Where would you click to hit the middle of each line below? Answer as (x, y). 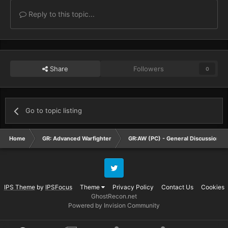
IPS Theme (19, 187)
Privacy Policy (133, 187)
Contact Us (177, 187)
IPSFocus (59, 187)
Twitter (113, 177)
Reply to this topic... (61, 14)
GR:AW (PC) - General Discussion (174, 139)
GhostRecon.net (114, 196)
